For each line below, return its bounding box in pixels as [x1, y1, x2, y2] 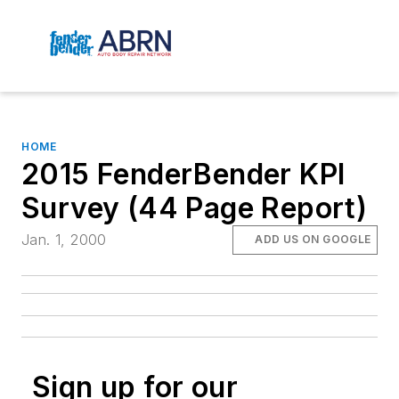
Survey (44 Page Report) [21, 191, 368, 226]
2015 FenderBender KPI [21, 157, 346, 192]
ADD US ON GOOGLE [255, 232, 371, 247]
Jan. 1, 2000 [21, 231, 107, 249]
